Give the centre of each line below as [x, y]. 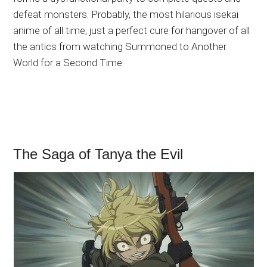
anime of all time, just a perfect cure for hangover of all [132, 31]
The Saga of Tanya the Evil [98, 154]
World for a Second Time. [69, 63]
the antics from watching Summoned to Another [120, 47]
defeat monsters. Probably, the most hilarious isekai [126, 15]
